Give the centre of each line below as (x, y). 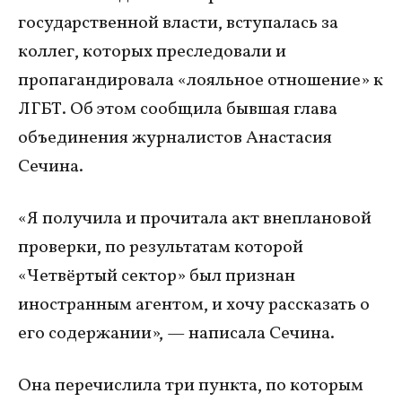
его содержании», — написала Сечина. (176, 333)
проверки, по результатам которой (161, 247)
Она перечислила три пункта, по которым (191, 385)
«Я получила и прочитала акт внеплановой (195, 218)
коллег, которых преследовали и (152, 52)
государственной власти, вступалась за (178, 23)
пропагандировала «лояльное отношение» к (201, 80)
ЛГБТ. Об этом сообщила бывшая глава (178, 109)
